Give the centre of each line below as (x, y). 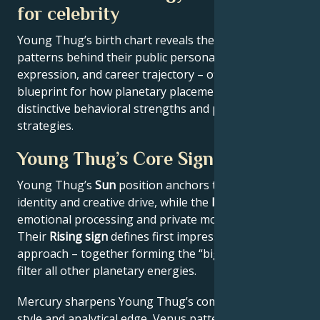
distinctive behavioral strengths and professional (149, 109)
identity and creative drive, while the (114, 202)
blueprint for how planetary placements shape (142, 91)
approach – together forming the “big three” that (149, 254)
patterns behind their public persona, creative (140, 57)
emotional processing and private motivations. (141, 219)
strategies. (45, 126)
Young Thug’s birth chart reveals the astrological (149, 40)
